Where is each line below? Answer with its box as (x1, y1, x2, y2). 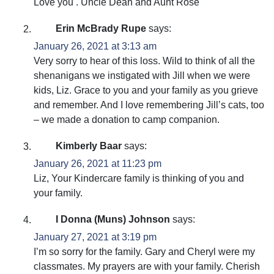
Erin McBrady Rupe (56, 23, 146, 34)
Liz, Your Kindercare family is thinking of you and (34, 173, 244, 184)
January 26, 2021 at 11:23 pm (34, 158, 161, 169)
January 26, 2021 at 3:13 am (34, 41, 157, 52)
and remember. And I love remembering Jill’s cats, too (34, 100, 264, 111)
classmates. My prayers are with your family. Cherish (34, 261, 260, 272)
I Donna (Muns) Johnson (56, 214, 170, 225)
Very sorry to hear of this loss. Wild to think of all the (34, 56, 255, 67)
